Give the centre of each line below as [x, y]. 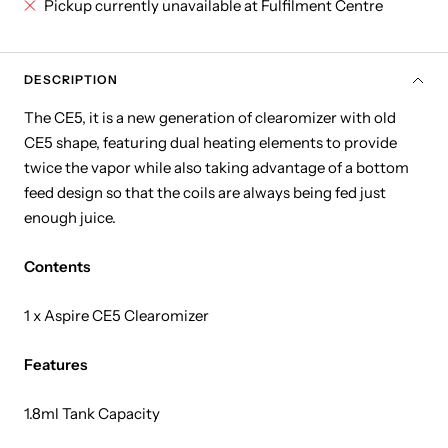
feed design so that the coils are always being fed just [205, 193]
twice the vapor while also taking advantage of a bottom [216, 168]
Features [55, 365]
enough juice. [70, 218]
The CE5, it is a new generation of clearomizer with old [210, 118]
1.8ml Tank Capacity [92, 414]
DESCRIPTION [71, 80]
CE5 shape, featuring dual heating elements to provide [210, 143]
